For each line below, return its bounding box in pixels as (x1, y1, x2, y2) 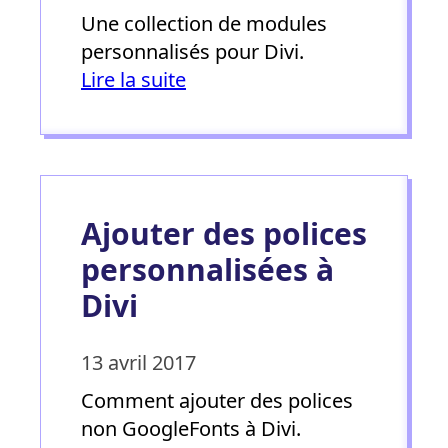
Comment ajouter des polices (81, 386, 353, 414)
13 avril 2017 (81, 348, 196, 376)
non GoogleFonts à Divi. (81, 414, 301, 442)
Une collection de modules (81, 9, 327, 37)
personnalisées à (81, 248, 334, 290)
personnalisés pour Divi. (81, 37, 304, 65)
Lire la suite (81, 65, 186, 93)
